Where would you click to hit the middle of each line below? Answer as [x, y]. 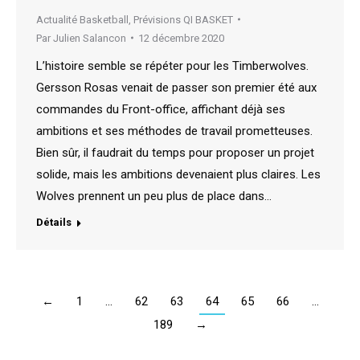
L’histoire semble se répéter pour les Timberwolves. [172, 65]
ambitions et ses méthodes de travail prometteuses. [174, 131]
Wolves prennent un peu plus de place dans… [154, 196]
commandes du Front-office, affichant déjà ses [161, 109]
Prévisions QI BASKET [183, 19]
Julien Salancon [90, 38]
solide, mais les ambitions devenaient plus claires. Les [178, 174]
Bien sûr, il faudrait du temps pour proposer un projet [175, 152]
